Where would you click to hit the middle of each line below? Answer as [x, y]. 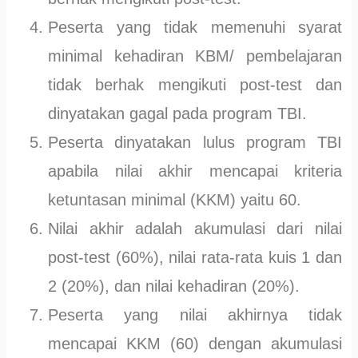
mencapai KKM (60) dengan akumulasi [195, 343]
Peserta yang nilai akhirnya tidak [195, 314]
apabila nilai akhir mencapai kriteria [195, 171]
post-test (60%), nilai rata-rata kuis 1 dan [195, 257]
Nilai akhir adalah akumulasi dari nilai [195, 228]
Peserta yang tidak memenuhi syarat [195, 27]
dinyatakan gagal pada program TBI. [177, 113]
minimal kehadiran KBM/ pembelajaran [195, 56]
